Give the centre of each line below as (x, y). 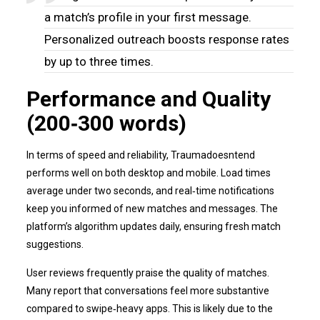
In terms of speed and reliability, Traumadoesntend (140, 155)
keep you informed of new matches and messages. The (152, 209)
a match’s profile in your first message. (147, 17)
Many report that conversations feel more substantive (147, 291)
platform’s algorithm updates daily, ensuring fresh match (153, 226)
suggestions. (55, 244)
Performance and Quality (148, 99)
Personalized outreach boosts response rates (166, 39)
